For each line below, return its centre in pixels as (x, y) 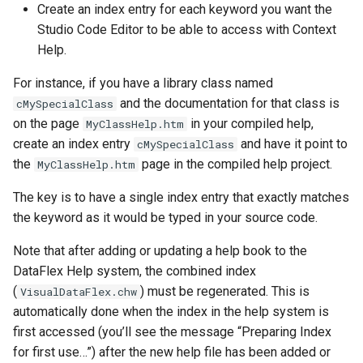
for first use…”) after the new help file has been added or (172, 352)
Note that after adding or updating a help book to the (160, 251)
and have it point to (293, 144)
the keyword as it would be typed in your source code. (165, 218)
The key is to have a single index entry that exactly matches (181, 197)
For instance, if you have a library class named (143, 83)
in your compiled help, (250, 124)
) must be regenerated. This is (225, 291)
